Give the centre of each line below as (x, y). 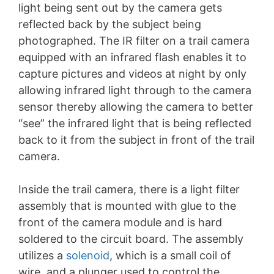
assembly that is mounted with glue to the (127, 206)
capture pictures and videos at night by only (132, 73)
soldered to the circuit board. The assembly (131, 239)
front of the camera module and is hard (120, 222)
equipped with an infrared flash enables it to (132, 57)
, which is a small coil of (170, 255)
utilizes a (42, 255)
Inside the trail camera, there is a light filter (129, 189)
